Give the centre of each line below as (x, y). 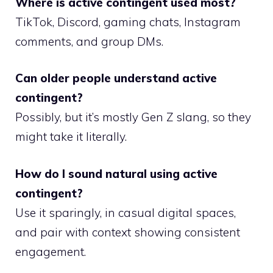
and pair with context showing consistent (128, 232)
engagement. (51, 251)
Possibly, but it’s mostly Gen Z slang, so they (133, 117)
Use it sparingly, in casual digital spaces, (126, 212)
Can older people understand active (116, 78)
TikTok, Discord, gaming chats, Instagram (128, 22)
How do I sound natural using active (116, 173)
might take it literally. (71, 137)
